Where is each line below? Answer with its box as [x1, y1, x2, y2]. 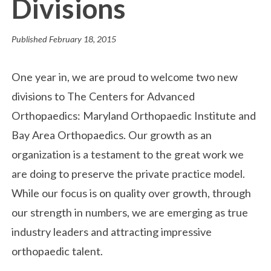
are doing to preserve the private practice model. [11, 167, 246, 181]
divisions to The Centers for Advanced [11, 90, 195, 103]
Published [11, 33, 48, 44]
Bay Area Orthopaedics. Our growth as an [11, 128, 212, 142]
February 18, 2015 [47, 33, 117, 44]
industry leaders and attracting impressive [11, 225, 212, 239]
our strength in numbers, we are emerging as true [11, 206, 249, 220]
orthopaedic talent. [11, 244, 103, 258]
